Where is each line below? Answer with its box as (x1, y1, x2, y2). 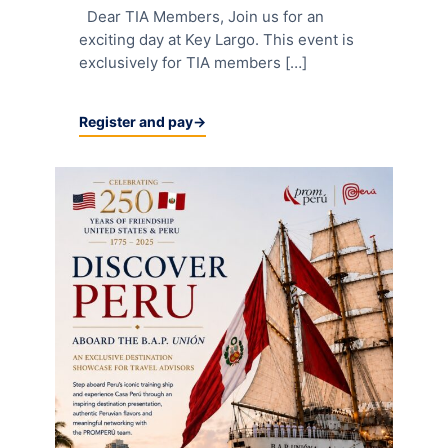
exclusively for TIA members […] (79, 52, 307, 72)
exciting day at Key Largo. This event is (79, 29, 354, 49)
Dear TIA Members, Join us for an (79, 6, 324, 26)
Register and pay (79, 112, 193, 130)
